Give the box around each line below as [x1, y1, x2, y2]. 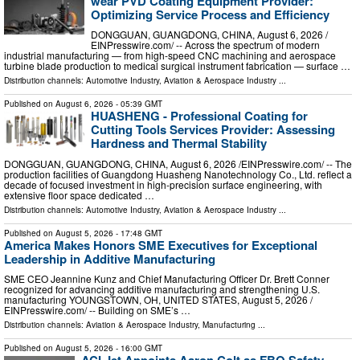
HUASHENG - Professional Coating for [91, 107, 308, 125]
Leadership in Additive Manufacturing [4, 249, 215, 268]
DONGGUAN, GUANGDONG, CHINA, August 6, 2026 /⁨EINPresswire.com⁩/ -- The [4, 156, 352, 170]
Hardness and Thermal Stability [91, 134, 267, 153]
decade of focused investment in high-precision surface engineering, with [4, 177, 322, 191]
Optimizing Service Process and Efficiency [91, 5, 329, 23]
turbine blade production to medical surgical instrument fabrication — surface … [4, 59, 350, 73]
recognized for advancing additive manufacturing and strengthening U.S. [4, 282, 320, 297]
